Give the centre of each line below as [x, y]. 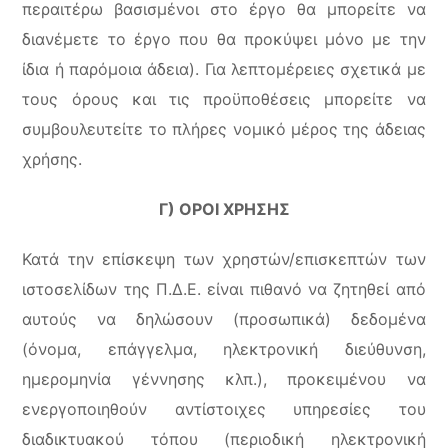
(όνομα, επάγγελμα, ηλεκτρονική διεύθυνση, [224, 349]
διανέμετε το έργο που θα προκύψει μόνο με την [224, 39]
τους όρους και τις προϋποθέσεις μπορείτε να [224, 99]
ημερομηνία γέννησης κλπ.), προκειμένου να [224, 379]
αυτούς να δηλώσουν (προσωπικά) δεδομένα [224, 319]
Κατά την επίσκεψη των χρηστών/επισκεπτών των [224, 259]
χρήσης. [52, 159]
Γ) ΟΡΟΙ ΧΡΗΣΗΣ [224, 209]
